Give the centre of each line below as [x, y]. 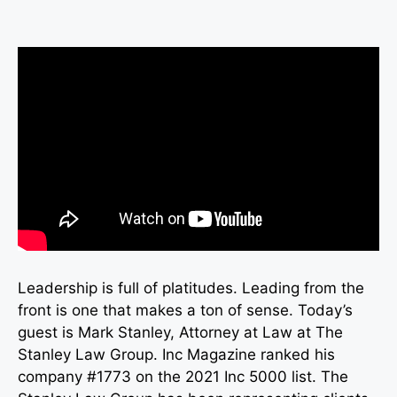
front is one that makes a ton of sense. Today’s [185, 310]
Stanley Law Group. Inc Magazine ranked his [176, 354]
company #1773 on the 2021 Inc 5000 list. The [183, 376]
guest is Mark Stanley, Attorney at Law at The [180, 332]
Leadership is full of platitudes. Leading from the [191, 288]
